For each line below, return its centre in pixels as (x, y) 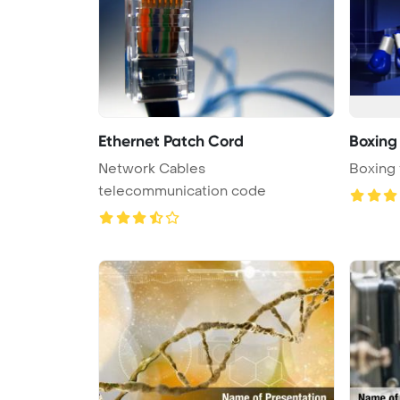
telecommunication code (182, 191)
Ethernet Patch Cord (171, 141)
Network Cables (152, 168)
